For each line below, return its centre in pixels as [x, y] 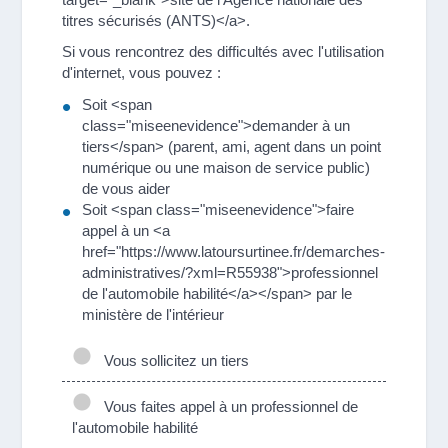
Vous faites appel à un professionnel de [227, 406]
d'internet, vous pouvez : [142, 72]
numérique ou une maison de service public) [226, 167]
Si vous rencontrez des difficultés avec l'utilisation [223, 51]
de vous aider [126, 188]
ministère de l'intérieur [153, 314]
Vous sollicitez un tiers [173, 360]
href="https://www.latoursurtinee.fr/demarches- [234, 251]
